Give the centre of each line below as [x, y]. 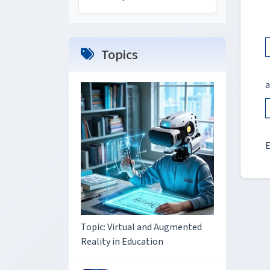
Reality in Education [122, 242]
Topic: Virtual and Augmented [141, 227]
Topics [118, 55]
